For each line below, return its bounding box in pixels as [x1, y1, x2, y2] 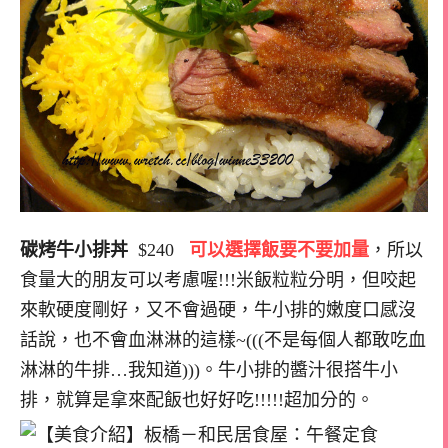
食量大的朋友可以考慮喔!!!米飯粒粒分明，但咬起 [20, 270, 416, 291]
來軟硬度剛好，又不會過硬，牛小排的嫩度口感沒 [20, 300, 416, 321]
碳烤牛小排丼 [20, 240, 128, 261]
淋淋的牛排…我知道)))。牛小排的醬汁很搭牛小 [20, 360, 398, 381]
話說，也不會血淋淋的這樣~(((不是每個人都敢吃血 [20, 330, 426, 351]
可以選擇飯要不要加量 [189, 240, 369, 261]
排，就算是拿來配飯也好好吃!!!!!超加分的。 [20, 390, 374, 411]
